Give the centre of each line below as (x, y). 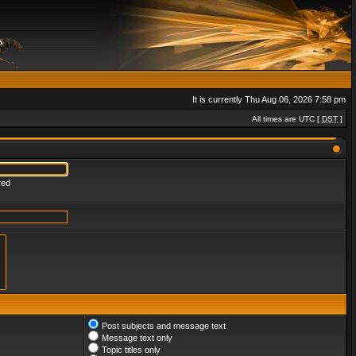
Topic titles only (131, 350)
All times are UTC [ (287, 119)
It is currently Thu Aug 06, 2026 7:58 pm (269, 99)
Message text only (137, 338)
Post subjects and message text (164, 326)
